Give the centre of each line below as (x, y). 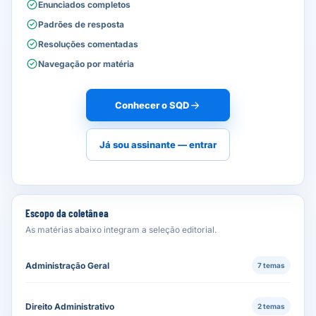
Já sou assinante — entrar (158, 145)
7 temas (271, 265)
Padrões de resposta (81, 24)
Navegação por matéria (86, 64)
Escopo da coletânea (67, 213)
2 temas (271, 306)
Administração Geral (67, 265)
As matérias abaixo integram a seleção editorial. (121, 230)
